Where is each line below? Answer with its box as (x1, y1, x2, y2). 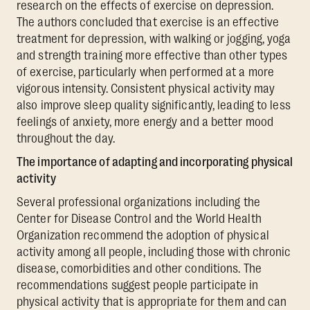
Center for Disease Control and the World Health (17, 212, 262, 226)
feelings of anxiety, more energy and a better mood (17, 115, 274, 129)
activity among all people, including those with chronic (17, 245, 291, 259)
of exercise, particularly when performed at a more (17, 65, 275, 80)
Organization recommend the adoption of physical (17, 228, 269, 243)
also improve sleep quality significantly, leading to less (17, 98, 291, 113)
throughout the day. (17, 131, 115, 146)
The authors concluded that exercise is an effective (17, 15, 280, 30)
